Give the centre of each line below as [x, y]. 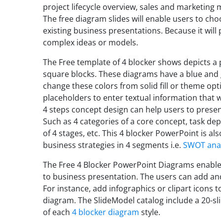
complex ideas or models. [91, 42]
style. [150, 212]
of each [57, 212]
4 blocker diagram [106, 212]
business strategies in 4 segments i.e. [113, 145]
